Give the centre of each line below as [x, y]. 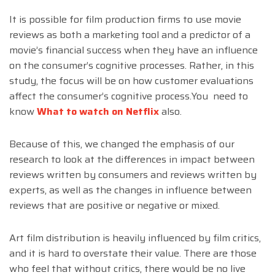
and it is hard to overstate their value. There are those [133, 254]
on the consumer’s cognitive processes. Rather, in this [132, 66]
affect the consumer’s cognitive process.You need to [129, 96]
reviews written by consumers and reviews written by [133, 175]
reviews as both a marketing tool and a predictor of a [130, 35]
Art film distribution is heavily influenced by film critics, [135, 238]
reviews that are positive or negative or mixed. [114, 206]
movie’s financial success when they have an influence [134, 50]
